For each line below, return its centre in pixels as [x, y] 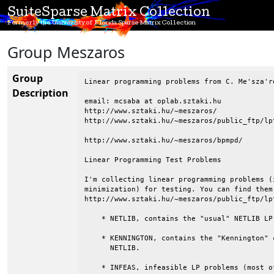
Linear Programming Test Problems [153, 160]
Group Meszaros [66, 52]
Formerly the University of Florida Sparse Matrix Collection [102, 23]
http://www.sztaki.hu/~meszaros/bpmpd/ [164, 140]
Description [40, 93]
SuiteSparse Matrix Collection [109, 13]
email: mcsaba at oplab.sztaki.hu [153, 101]
